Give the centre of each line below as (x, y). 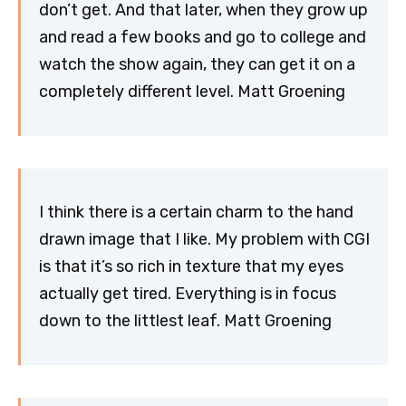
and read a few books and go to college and (203, 38)
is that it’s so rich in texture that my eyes (191, 267)
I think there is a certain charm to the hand (196, 213)
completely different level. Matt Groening (192, 92)
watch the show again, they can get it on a (197, 65)
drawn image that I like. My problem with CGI (204, 240)
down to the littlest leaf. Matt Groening (185, 321)
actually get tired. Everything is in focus (188, 294)
